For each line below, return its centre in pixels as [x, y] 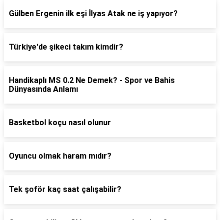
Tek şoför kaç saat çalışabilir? [65, 189]
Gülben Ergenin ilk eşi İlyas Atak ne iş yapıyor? [93, 14]
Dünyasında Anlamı [43, 89]
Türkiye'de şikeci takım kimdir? [66, 47]
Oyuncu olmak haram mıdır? [60, 156]
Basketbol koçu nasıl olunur [60, 123]
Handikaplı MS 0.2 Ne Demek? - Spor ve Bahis [92, 80]
